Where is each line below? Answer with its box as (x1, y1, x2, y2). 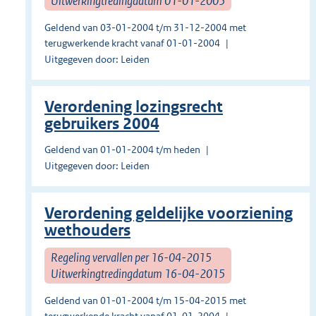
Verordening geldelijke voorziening (44, 204, 293, 224)
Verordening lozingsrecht (44, 97, 223, 117)
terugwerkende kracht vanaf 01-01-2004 (44, 37, 220, 50)
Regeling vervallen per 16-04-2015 (51, 249, 212, 265)
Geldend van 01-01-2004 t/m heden (44, 143, 200, 157)
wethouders (44, 221, 130, 241)
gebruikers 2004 (44, 114, 159, 134)
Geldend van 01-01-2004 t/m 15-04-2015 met (44, 294, 246, 308)
